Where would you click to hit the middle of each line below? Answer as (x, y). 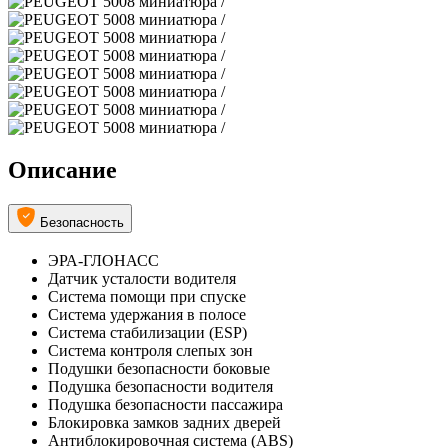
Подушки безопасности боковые (159, 368)
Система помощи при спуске (147, 296)
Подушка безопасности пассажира (165, 404)
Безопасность (82, 223)
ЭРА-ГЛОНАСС (103, 260)
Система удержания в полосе (147, 314)
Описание (62, 170)
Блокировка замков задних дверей (164, 422)
